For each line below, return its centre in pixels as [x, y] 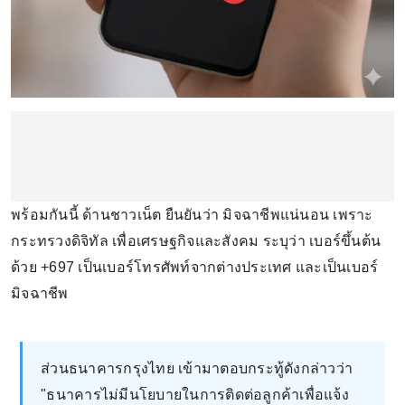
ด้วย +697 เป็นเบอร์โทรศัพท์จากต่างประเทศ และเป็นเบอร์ [195, 267]
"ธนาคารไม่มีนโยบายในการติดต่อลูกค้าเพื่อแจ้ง [195, 394]
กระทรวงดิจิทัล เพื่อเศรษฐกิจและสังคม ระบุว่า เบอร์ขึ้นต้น [196, 240]
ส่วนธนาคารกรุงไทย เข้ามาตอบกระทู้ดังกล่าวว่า [197, 368]
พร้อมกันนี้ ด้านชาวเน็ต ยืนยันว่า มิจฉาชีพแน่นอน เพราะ [192, 214]
